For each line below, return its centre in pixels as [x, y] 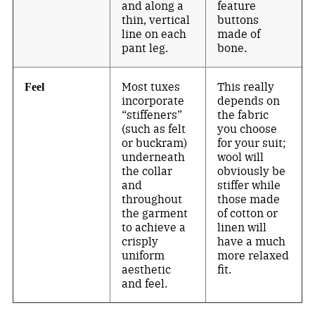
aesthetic [147, 269]
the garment [155, 213]
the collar [147, 171]
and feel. [145, 283]
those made [249, 199]
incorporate [153, 101]
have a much [252, 241]
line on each [154, 34]
